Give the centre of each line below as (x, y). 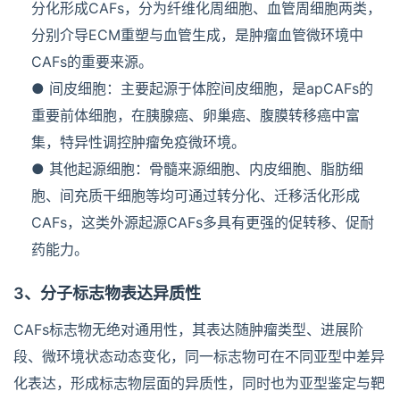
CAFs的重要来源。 (92, 62)
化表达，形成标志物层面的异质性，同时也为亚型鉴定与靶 (199, 383)
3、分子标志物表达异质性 (107, 294)
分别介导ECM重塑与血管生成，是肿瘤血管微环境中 (197, 35)
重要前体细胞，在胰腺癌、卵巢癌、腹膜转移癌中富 (196, 116)
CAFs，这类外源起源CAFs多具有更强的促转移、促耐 (203, 223)
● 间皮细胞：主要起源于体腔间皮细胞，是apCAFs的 (202, 89)
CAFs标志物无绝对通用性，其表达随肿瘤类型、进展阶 (188, 330)
